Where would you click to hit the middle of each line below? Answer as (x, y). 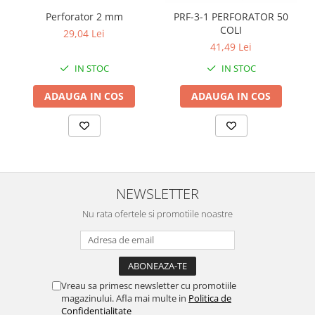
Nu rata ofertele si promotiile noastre (157, 213)
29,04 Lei (84, 33)
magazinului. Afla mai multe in (125, 298)
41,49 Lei (231, 46)
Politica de (210, 298)
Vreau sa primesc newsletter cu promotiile (149, 285)
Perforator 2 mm (84, 16)
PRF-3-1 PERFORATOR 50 (231, 16)
